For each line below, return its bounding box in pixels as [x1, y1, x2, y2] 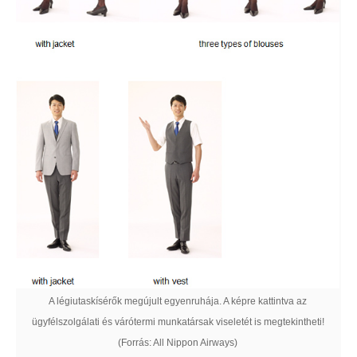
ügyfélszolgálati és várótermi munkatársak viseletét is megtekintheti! [31, 316, 324, 328]
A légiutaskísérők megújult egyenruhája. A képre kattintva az [49, 296, 307, 308]
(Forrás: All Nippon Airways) [118, 337, 237, 349]
